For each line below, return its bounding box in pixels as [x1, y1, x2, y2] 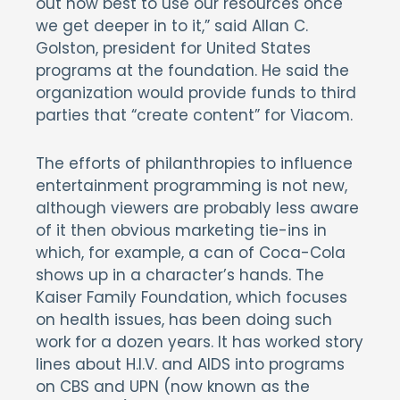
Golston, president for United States [36, 37, 311, 59]
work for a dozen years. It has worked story [36, 331, 363, 353]
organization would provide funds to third [36, 82, 356, 104]
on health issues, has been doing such [36, 309, 332, 330]
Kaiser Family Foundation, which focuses [36, 287, 347, 308]
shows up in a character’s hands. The [36, 264, 324, 286]
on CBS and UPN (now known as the [36, 376, 310, 397]
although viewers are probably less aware [36, 197, 359, 219]
